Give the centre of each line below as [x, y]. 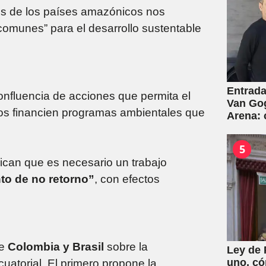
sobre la [126, 246]
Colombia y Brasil [56, 246]
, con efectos [127, 179]
